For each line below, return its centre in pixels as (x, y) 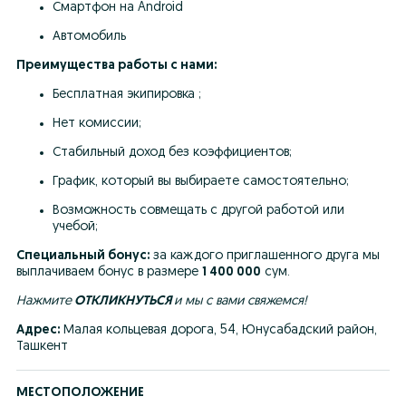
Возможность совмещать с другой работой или (198, 211)
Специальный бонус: (83, 256)
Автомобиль (89, 37)
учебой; (75, 227)
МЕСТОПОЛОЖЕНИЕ (80, 393)
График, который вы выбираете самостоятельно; (201, 182)
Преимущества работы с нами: (116, 66)
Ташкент (42, 347)
